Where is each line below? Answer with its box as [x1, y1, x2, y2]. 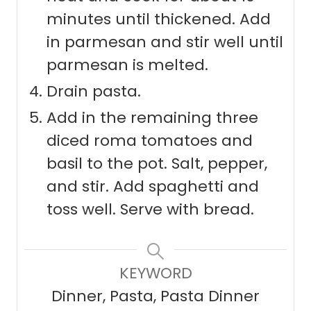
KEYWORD [119, 262, 192, 285]
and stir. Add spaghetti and [47, 176, 259, 198]
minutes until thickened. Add [47, 8, 271, 31]
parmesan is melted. [47, 54, 208, 76]
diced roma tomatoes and [47, 130, 253, 152]
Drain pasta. [47, 81, 141, 103]
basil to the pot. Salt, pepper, [47, 153, 267, 175]
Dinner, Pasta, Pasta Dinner [51, 285, 260, 308]
